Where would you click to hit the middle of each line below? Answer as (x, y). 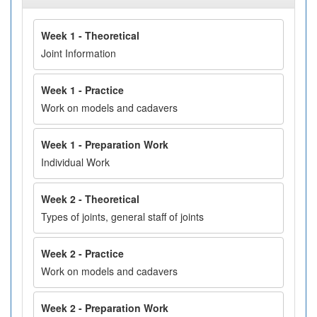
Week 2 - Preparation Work (105, 308)
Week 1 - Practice (82, 90)
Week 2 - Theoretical (90, 199)
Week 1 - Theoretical (90, 35)
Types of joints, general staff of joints (122, 217)
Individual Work (75, 162)
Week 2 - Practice (82, 253)
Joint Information (79, 53)
